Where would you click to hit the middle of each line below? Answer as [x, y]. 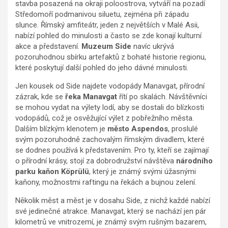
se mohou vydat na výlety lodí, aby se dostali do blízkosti [110, 107]
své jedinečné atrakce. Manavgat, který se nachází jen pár [111, 211]
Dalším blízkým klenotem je [61, 129]
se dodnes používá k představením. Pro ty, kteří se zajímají [112, 150]
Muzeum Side [106, 46]
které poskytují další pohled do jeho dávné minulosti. [102, 67]
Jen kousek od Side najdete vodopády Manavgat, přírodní [110, 86]
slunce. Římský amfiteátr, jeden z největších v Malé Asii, [107, 25]
